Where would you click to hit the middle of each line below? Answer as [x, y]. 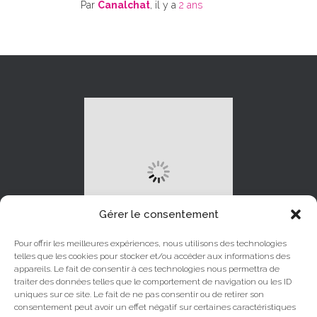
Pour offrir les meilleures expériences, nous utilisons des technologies [150, 243]
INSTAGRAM [193, 306]
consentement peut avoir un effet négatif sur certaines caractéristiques [155, 307]
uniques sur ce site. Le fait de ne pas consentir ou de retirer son [139, 294]
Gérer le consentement [158, 214]
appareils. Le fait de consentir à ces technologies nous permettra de [147, 269]
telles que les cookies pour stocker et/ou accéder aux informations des [152, 256]
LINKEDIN [123, 306]
